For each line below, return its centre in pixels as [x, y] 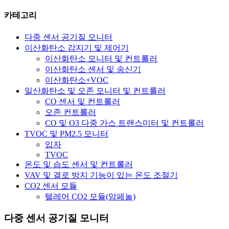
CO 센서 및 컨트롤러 [83, 101]
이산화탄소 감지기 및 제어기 [77, 48]
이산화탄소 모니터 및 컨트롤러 [101, 58]
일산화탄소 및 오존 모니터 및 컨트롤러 [95, 90]
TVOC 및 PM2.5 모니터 [66, 133]
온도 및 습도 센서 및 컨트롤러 [79, 164]
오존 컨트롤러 [71, 112]
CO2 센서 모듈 [51, 186]
